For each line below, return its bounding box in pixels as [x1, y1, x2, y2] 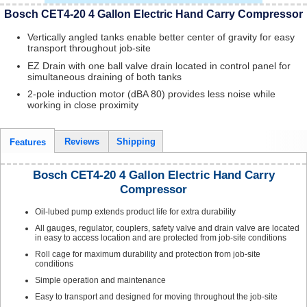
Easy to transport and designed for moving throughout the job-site [35, 291, 278, 302]
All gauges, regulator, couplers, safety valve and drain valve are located [35, 223, 299, 233]
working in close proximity [27, 99, 138, 111]
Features [9, 137, 46, 148]
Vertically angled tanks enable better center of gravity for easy [27, 31, 295, 42]
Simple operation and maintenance [35, 275, 166, 285]
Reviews [64, 136, 99, 147]
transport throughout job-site [27, 42, 151, 53]
